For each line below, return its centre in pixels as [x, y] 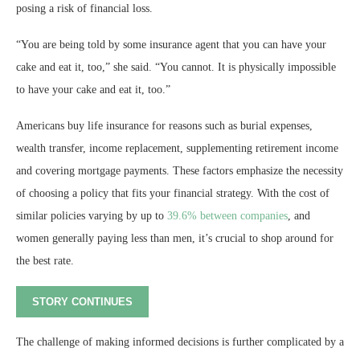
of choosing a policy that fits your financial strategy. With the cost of [173, 194]
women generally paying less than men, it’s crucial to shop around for [175, 239]
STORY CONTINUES [82, 302]
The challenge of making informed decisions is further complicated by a [180, 342]
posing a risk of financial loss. [84, 9]
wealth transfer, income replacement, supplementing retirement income [177, 149]
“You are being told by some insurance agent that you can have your [171, 45]
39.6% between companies [227, 216]
